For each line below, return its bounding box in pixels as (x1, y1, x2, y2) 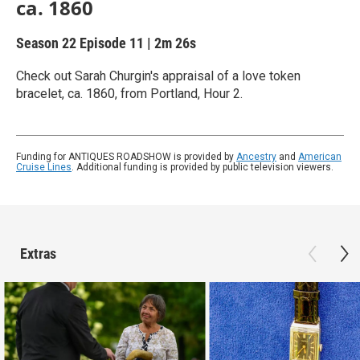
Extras (20, 245, 56, 262)
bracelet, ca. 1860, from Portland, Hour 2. (16, 86, 243, 101)
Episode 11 (80, 35, 144, 51)
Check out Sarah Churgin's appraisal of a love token (16, 68, 301, 84)
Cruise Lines (16, 162, 72, 173)
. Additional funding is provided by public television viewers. (72, 162, 333, 173)
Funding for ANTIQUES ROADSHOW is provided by (16, 151, 236, 162)
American (298, 151, 342, 162)
